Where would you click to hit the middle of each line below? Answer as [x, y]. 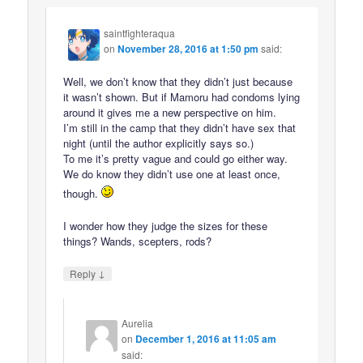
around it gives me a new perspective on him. [170, 112]
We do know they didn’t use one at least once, [172, 173]
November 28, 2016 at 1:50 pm [188, 48]
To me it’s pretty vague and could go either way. [176, 158]
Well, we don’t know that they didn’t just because [178, 81]
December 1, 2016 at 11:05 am [206, 339]
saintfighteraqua [140, 32]
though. [83, 193]
